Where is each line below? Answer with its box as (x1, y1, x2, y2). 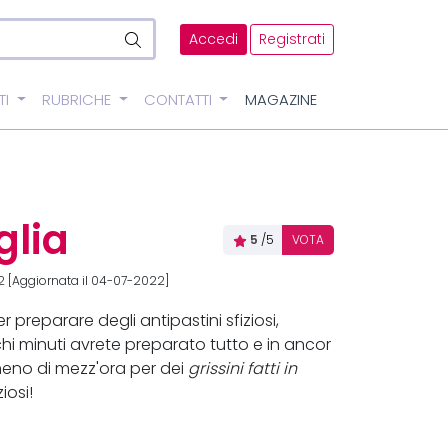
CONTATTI (143, 91, 216, 109)
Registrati (259, 30, 325, 48)
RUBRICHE (41, 91, 115, 109)
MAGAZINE (245, 91, 318, 109)
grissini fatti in (188, 359, 298, 379)
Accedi (189, 30, 238, 48)
